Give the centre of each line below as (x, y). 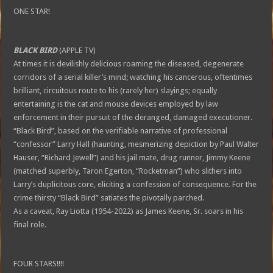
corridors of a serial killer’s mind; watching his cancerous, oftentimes (133, 77)
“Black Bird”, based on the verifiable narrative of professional (121, 130)
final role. (30, 224)
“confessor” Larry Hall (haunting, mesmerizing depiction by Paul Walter (136, 144)
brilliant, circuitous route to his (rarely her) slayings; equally (115, 90)
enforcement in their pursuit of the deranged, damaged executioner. (133, 117)
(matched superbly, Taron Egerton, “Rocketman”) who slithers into (128, 171)
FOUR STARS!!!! (39, 263)
